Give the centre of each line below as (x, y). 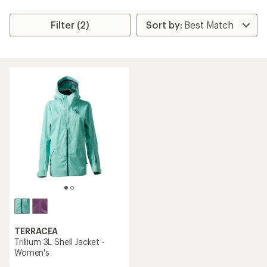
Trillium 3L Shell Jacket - (60, 242)
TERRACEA (36, 231)
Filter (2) (70, 25)
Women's (32, 252)
